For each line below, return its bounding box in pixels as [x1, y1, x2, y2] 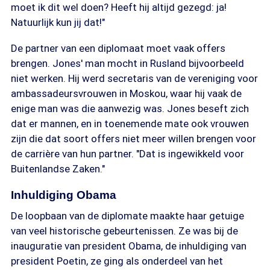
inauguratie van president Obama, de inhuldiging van [11, 240, 246, 252]
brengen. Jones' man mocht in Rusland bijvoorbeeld [11, 57, 244, 69]
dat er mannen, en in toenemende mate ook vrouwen [11, 118, 249, 130]
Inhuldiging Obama [11, 189, 116, 201]
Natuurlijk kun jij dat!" [11, 16, 105, 28]
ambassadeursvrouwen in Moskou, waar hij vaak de [11, 87, 242, 99]
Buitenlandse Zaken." [11, 163, 105, 175]
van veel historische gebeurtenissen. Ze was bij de [11, 225, 238, 237]
